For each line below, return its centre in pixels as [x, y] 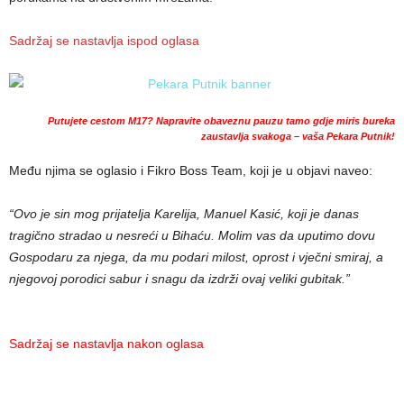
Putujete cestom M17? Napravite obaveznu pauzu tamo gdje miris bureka [221, 121]
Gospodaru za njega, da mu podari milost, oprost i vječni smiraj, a [196, 257]
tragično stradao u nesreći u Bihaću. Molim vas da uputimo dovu [192, 235]
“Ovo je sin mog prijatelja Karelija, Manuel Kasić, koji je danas [184, 214]
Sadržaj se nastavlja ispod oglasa [104, 41]
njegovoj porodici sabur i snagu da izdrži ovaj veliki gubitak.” [179, 279]
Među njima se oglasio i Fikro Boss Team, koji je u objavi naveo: [191, 170]
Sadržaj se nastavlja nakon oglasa [106, 344]
